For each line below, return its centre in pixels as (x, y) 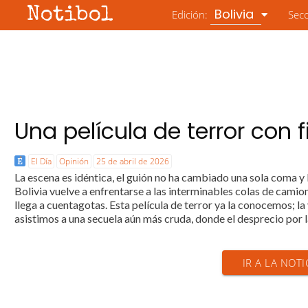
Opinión (74, 161)
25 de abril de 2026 (133, 161)
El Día (42, 161)
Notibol (70, 15)
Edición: (191, 14)
